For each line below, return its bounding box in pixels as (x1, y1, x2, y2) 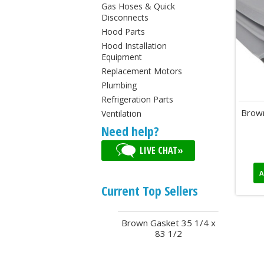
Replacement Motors (101, 65, 182, 77)
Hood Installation (101, 40, 167, 51)
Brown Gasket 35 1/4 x (121, 216, 216, 229)
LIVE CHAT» (140, 143, 184, 157)
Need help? (101, 122, 159, 140)
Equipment (101, 51, 142, 62)
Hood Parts (101, 26, 145, 37)
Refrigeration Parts (101, 94, 173, 105)
